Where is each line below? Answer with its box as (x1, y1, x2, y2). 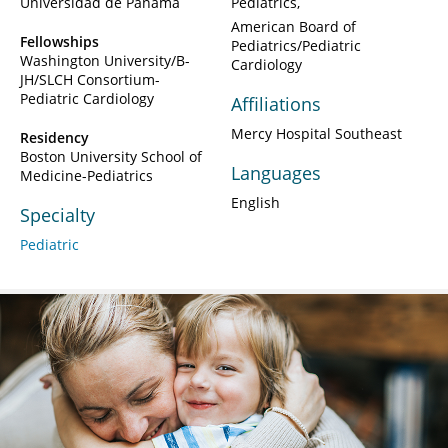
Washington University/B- (20, 50, 190, 70)
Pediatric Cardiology (20, 88, 154, 108)
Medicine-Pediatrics (20, 165, 153, 185)
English (231, 192, 280, 212)
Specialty (20, 202, 95, 227)
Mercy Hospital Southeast (231, 123, 402, 143)
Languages (231, 160, 321, 185)
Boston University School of (20, 146, 202, 166)
